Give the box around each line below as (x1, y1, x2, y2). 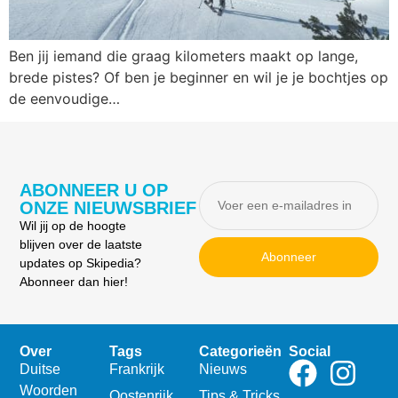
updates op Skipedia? (20, 256, 142, 271)
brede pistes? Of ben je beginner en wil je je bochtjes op (9, 68, 388, 86)
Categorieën (198, 343, 282, 359)
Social (288, 343, 330, 359)
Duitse (20, 361, 61, 377)
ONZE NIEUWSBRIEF (20, 198, 197, 219)
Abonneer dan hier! (20, 275, 129, 290)
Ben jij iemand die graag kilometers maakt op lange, (9, 46, 358, 65)
